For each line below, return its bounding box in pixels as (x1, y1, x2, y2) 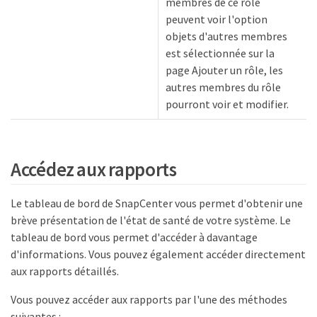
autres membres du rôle (166, 80, 281, 94)
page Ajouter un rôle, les (166, 63, 283, 77)
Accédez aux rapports (11, 156, 177, 181)
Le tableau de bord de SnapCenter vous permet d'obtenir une (11, 195, 303, 210)
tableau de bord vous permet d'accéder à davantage (11, 229, 258, 244)
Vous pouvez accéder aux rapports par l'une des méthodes (11, 292, 287, 306)
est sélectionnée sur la (166, 46, 275, 60)
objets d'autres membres (166, 29, 287, 43)
